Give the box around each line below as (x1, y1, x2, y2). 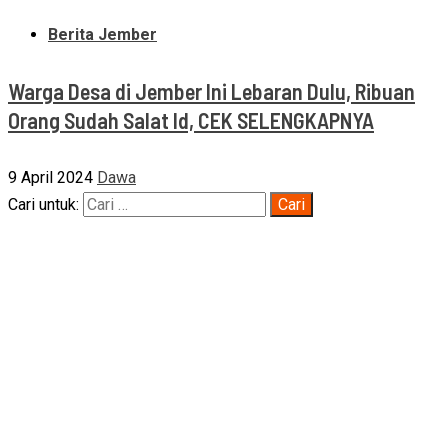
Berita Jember (48, 24, 157, 44)
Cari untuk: (8, 195, 79, 215)
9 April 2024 (8, 168, 93, 188)
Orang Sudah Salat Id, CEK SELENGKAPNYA (8, 106, 374, 133)
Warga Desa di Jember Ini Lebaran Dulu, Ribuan (8, 77, 415, 104)
